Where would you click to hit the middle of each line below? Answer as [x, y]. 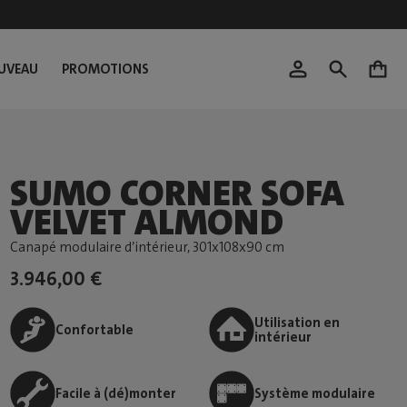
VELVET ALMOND [147, 223]
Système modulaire [314, 393]
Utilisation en [297, 323]
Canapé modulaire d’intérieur [99, 247]
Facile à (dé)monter [116, 393]
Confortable [95, 330]
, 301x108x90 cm [236, 247]
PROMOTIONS [105, 69]
